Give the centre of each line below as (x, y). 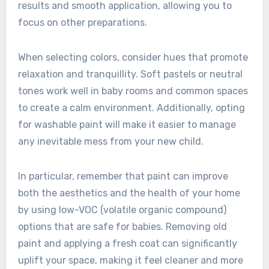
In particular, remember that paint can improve (123, 177)
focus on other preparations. (82, 23)
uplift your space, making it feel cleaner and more (130, 261)
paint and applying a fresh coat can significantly (127, 244)
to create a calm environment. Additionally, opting (131, 108)
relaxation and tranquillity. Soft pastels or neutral (130, 74)
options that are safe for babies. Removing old (122, 227)
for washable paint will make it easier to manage (127, 125)
